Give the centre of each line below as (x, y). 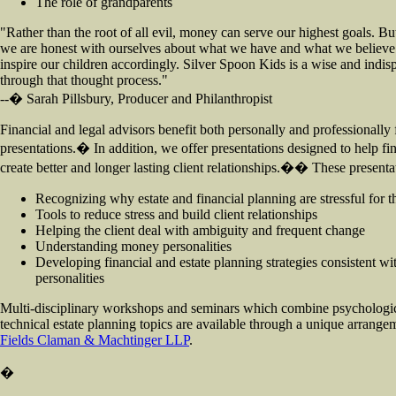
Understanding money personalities (133, 246)
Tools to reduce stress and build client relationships (176, 214)
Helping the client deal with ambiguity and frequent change (200, 230)
